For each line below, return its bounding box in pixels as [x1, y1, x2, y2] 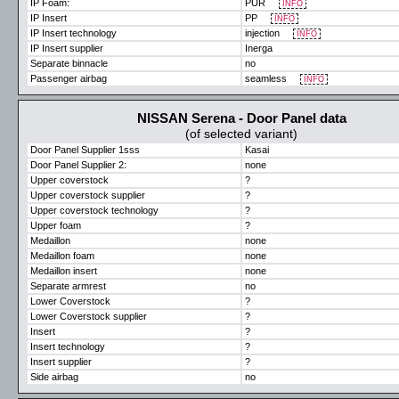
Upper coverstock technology [30, 205, 159, 216]
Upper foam [30, 220, 81, 231]
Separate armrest [30, 281, 106, 291]
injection [245, 28, 293, 38]
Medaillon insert [30, 265, 97, 276]
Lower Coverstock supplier [30, 311, 147, 322]
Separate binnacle [30, 58, 108, 69]
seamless [245, 73, 300, 84]
